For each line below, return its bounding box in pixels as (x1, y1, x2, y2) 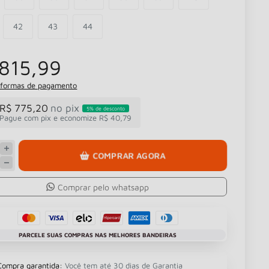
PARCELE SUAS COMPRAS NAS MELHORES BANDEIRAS (19, 231, 177, 238)
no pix (50, 102, 80, 114)
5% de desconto (86, 105, 125, 112)
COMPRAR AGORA (92, 150, 166, 161)
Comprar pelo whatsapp (58, 181, 150, 192)
